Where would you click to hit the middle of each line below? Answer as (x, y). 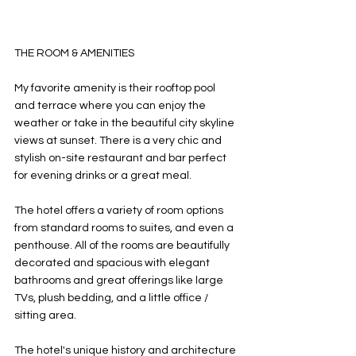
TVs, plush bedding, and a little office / (112, 298)
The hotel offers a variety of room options (120, 211)
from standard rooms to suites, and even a (125, 228)
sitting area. (46, 316)
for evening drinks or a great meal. (104, 176)
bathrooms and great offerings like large (120, 281)
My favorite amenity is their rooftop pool (116, 89)
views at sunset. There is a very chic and (119, 141)
